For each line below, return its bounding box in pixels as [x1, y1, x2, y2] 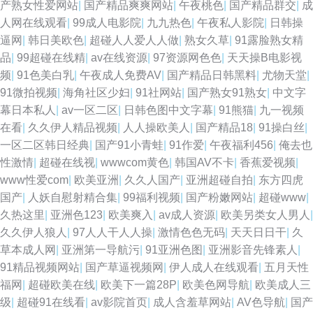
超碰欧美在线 [28, 279, 95, 291]
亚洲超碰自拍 [186, 174, 253, 186]
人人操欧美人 [123, 122, 190, 133]
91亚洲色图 [145, 244, 203, 256]
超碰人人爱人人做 [89, 34, 179, 46]
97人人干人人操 [73, 226, 152, 238]
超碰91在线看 [17, 296, 85, 308]
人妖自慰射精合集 [28, 191, 117, 203]
